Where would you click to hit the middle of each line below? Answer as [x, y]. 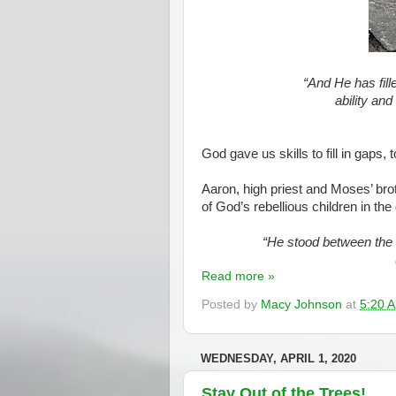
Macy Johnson [301, 304]
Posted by [231, 304]
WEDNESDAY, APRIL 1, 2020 [278, 358]
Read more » [238, 277]
